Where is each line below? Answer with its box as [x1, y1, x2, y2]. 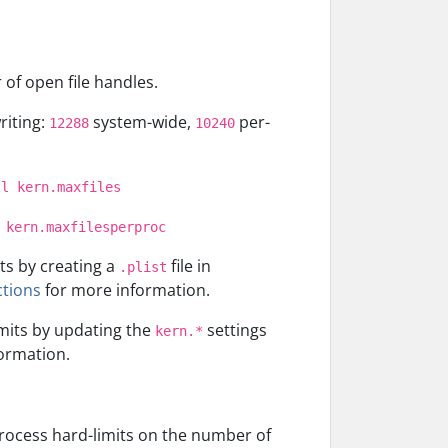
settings [203, 319, 267, 341]
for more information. [41, 279, 210, 301]
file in [167, 255, 211, 277]
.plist [119, 259, 167, 275]
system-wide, [89, 111, 195, 133]
